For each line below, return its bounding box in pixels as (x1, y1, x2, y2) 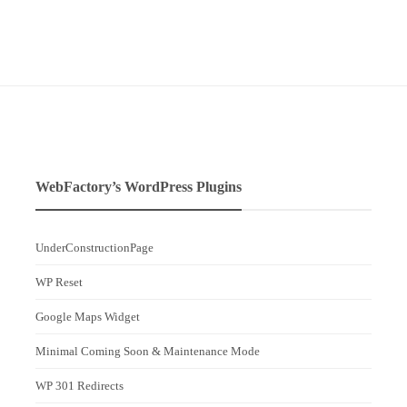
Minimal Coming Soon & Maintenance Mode (35, 343, 260, 358)
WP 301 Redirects (35, 378, 124, 392)
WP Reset (35, 274, 83, 289)
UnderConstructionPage (35, 240, 154, 254)
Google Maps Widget (35, 309, 140, 323)
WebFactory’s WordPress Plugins (35, 178, 242, 194)
